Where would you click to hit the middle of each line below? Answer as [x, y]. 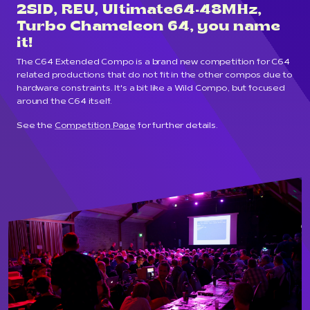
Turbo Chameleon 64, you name [148, 27]
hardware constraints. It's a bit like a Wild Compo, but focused [151, 89]
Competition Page [95, 126]
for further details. [177, 126]
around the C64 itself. [64, 102]
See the [36, 126]
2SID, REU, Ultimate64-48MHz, [139, 11]
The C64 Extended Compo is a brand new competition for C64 [153, 63]
